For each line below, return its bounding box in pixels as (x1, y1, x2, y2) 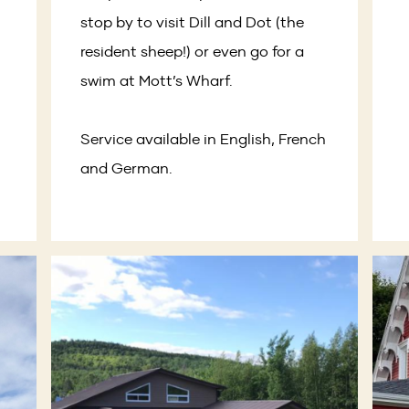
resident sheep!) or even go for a (80, 41, 305, 60)
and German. (80, 158, 173, 177)
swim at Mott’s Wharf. (80, 70, 234, 89)
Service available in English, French (80, 129, 327, 148)
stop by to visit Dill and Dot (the (80, 12, 305, 31)
